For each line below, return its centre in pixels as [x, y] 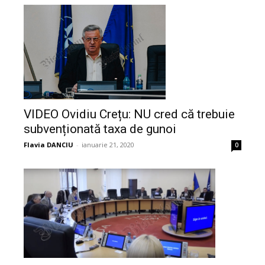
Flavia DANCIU [49, 145]
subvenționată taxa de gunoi [100, 129]
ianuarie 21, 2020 [108, 145]
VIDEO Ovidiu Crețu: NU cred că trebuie [129, 114]
